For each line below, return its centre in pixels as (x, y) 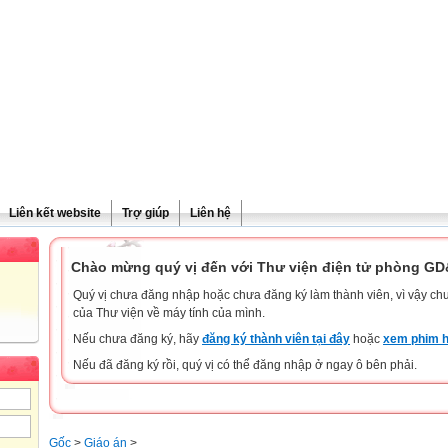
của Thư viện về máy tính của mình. (169, 313)
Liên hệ (210, 213)
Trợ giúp (145, 213)
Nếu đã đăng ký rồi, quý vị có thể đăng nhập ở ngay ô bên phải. (245, 365)
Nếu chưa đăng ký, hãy (137, 339)
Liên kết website (55, 213)
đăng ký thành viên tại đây (276, 339)
